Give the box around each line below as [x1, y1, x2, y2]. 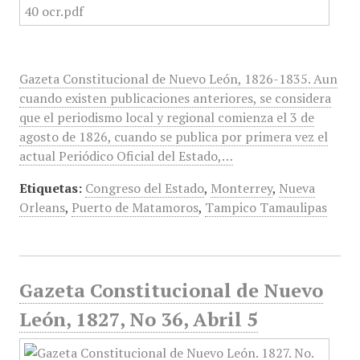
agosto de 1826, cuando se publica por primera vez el [18, 128, 328, 145]
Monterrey [210, 179, 272, 197]
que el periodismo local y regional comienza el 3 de [18, 108, 314, 126]
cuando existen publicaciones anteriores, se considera [18, 89, 331, 107]
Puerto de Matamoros [71, 198, 198, 216]
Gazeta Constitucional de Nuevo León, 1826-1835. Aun [18, 70, 337, 88]
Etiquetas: [18, 179, 82, 197]
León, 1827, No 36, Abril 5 [18, 306, 258, 332]
